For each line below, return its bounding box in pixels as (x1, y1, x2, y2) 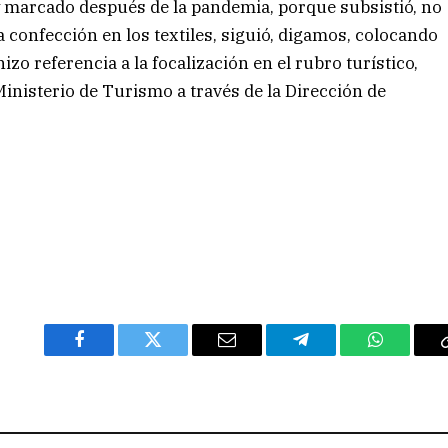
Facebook (77, 345, 148, 364)
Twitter (151, 345, 204, 364)
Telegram (299, 345, 368, 364)
